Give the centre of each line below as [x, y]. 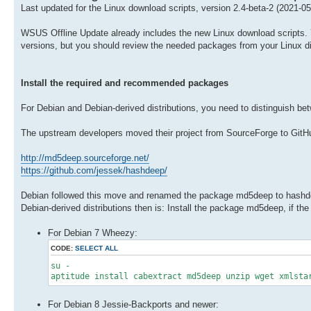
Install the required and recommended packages [125, 83]
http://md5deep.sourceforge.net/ [85, 158]
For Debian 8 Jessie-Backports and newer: [133, 304]
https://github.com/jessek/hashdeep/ [94, 170]
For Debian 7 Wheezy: [93, 233]
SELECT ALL [96, 248]
